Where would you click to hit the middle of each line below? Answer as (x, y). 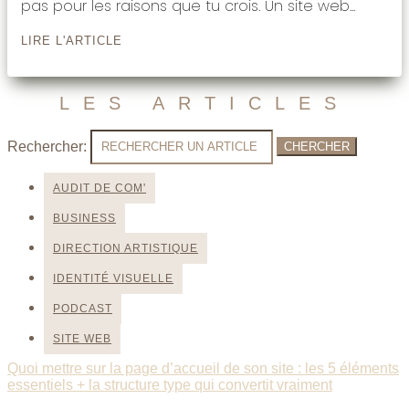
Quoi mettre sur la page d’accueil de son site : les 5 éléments (203, 368)
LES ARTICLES (204, 104)
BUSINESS (84, 218)
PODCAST (83, 308)
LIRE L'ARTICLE (72, 40)
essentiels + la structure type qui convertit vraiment (170, 384)
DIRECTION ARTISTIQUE (126, 248)
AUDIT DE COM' (100, 188)
